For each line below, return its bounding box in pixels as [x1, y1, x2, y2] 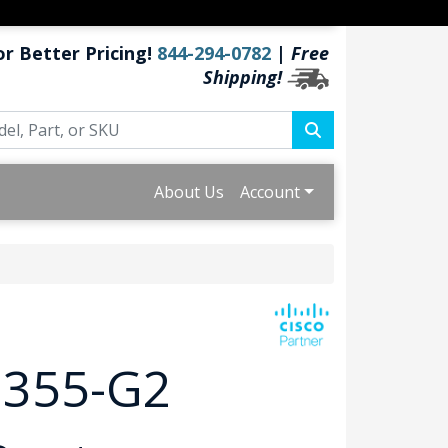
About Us [154, 181, 225, 204]
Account [240, 181, 301, 204]
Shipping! [203, 65, 282, 89]
